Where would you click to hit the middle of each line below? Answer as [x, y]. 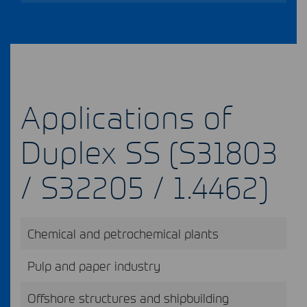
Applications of [126, 116]
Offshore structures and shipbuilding [128, 297]
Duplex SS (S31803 [149, 151]
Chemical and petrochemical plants [123, 233]
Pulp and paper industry [94, 265]
